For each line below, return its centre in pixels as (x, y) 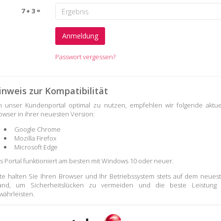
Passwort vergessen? (85, 57)
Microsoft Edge (36, 147)
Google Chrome (37, 129)
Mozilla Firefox (35, 138)
